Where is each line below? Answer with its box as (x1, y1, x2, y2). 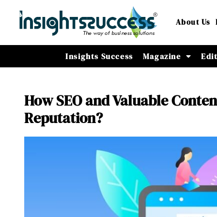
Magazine (142, 50, 181, 62)
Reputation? (24, 108, 103, 128)
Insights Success (65, 50, 133, 62)
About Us (175, 17, 211, 28)
